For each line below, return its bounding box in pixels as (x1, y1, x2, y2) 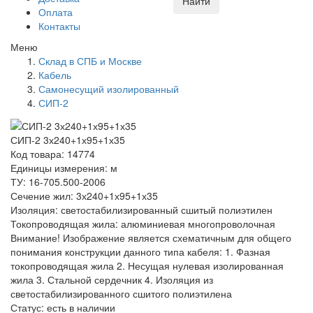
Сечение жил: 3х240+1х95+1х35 (10, 188, 158, 203)
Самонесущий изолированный (38, 82, 179, 96)
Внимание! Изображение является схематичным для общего (10, 230, 291, 245)
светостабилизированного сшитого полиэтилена (10, 286, 232, 300)
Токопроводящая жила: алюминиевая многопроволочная (10, 216, 275, 231)
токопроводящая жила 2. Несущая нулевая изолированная (10, 258, 284, 272)
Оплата (38, 5, 73, 20)
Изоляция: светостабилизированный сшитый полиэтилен (10, 202, 272, 217)
